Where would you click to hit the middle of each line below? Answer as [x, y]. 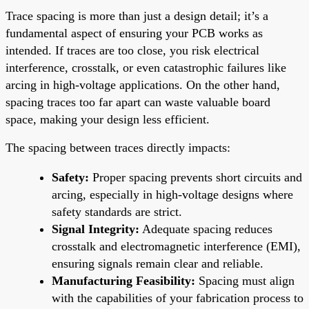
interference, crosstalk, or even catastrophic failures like [146, 67]
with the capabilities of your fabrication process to [178, 298]
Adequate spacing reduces [206, 229]
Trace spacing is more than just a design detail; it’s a [137, 16]
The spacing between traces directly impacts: [118, 147]
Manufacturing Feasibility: [123, 280]
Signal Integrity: [96, 229]
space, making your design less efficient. [108, 119]
